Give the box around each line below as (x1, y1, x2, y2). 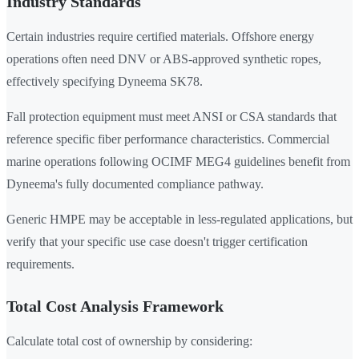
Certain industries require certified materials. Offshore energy (6, 30, 314, 44)
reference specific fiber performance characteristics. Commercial (6, 132, 329, 147)
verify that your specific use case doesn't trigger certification (6, 235, 308, 249)
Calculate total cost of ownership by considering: (6, 334, 252, 349)
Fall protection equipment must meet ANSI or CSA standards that (6, 110, 337, 124)
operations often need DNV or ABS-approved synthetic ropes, (6, 52, 321, 67)
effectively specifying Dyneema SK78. (6, 75, 203, 89)
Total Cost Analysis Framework (6, 297, 224, 316)
